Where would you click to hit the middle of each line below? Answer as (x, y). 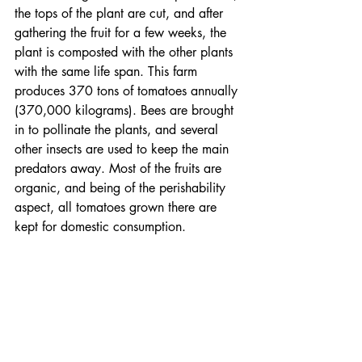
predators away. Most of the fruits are (120, 169)
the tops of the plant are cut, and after (121, 14)
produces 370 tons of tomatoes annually (128, 91)
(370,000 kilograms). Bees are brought (126, 111)
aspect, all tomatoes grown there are (118, 208)
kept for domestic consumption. (100, 227)
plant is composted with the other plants (126, 53)
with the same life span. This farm (108, 72)
